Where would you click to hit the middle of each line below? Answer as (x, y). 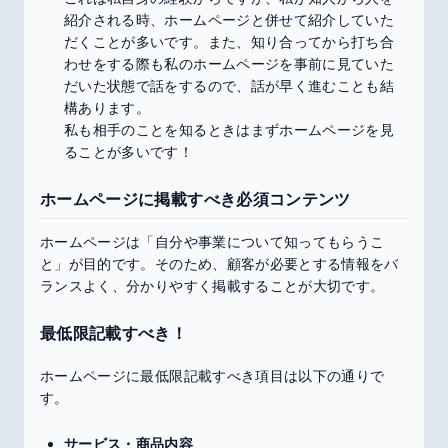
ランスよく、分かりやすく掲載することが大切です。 (212, 285)
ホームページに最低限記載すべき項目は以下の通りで (212, 375)
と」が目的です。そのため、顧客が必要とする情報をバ (219, 263)
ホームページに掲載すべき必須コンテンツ (195, 199)
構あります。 (107, 107)
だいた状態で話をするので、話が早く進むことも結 (229, 85)
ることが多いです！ (129, 151)
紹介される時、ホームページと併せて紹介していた (229, 19)
